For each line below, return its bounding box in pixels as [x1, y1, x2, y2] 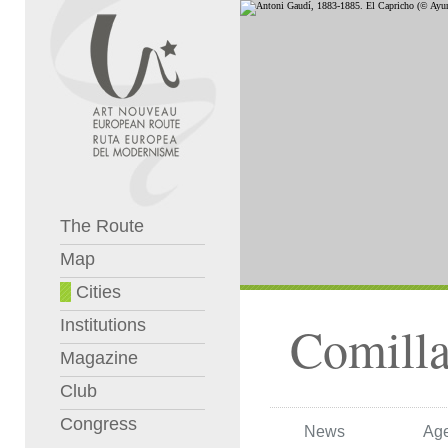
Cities [71, 282, 121, 302]
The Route [60, 216, 144, 236]
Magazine [60, 348, 138, 368]
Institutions [60, 315, 146, 335]
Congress [60, 414, 137, 434]
